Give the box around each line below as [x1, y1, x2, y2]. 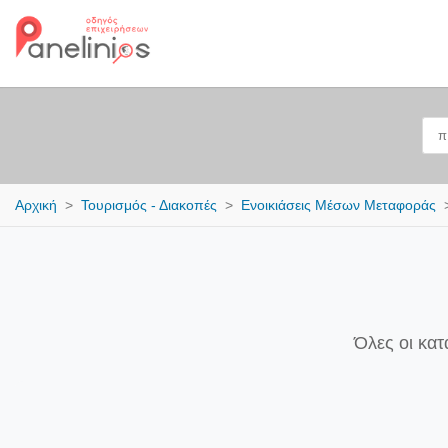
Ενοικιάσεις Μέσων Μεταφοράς [241, 197, 436, 213]
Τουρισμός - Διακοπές [81, 197, 217, 213]
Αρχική [15, 197, 57, 213]
